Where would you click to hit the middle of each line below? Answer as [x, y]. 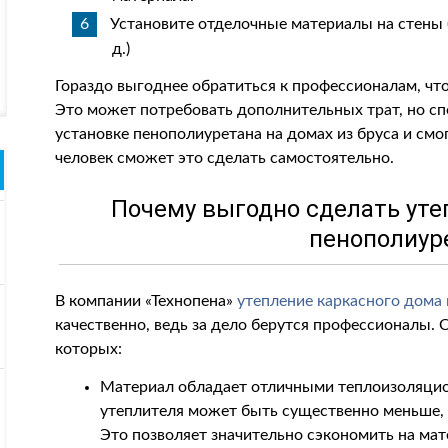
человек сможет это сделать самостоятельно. [225, 158]
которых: [89, 349]
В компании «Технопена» [146, 301]
